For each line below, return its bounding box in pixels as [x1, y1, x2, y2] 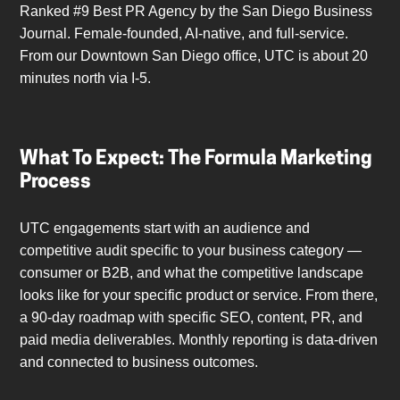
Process [20, 172, 92, 194]
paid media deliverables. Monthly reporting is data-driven [20, 332, 379, 348]
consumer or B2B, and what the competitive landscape [20, 265, 364, 281]
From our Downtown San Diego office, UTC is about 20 [20, 48, 369, 64]
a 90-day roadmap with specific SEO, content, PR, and [20, 310, 363, 326]
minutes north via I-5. [20, 71, 152, 87]
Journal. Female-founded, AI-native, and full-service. [20, 26, 349, 42]
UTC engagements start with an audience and [20, 221, 311, 237]
